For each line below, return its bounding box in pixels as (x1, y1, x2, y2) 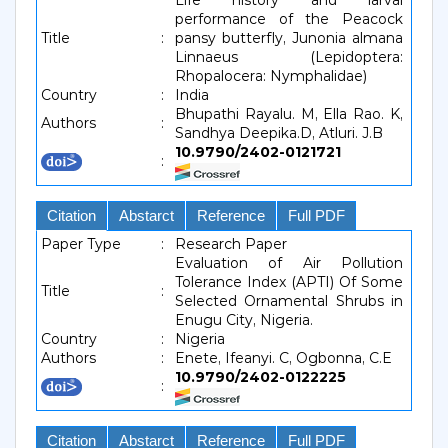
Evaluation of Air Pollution (175, 254, 403, 272)
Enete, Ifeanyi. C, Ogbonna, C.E (175, 349, 392, 367)
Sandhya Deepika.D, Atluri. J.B (175, 124, 383, 142)
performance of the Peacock (175, 10, 403, 28)
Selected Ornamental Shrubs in (175, 292, 403, 310)
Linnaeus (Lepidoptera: (175, 48, 403, 66)
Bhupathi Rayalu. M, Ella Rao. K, (175, 105, 403, 123)
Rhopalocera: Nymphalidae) (175, 67, 367, 85)
